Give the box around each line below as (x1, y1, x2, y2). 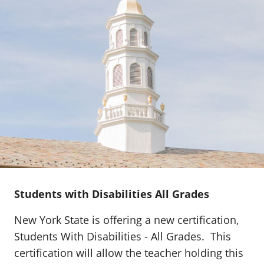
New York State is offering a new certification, (14, 213, 239, 227)
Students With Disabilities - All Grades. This (14, 229, 231, 243)
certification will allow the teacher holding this (14, 246, 243, 260)
